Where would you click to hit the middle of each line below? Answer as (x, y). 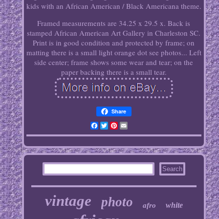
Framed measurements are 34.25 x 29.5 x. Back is (114, 23)
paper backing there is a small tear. (114, 72)
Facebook (113, 126)
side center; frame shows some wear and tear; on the (114, 62)
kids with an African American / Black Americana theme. (114, 6)
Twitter (119, 126)
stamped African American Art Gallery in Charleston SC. (114, 33)
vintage (68, 201)
